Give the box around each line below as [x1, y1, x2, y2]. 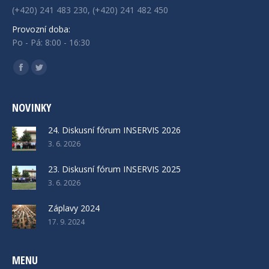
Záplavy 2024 [48, 202, 100, 214]
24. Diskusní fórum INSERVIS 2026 [48, 124, 181, 136]
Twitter [38, 68, 67, 80]
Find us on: [12, 58, 54, 70]
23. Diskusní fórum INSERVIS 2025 [48, 163, 181, 175]
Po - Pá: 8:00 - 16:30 [12, 36, 90, 48]
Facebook [20, 68, 59, 80]
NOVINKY [12, 100, 51, 115]
